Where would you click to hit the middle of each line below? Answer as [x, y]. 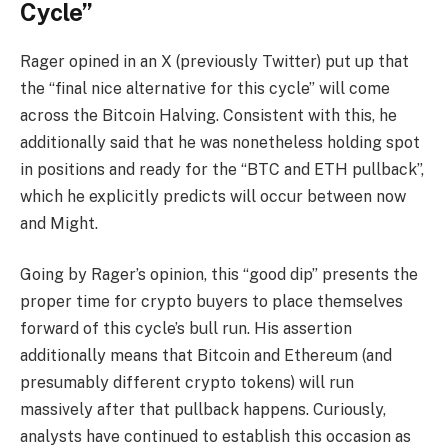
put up [349, 61]
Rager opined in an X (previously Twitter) [172, 61]
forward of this [77, 329]
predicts [194, 196]
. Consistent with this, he [306, 115]
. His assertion [299, 329]
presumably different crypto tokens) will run [187, 383]
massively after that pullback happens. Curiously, [203, 410]
